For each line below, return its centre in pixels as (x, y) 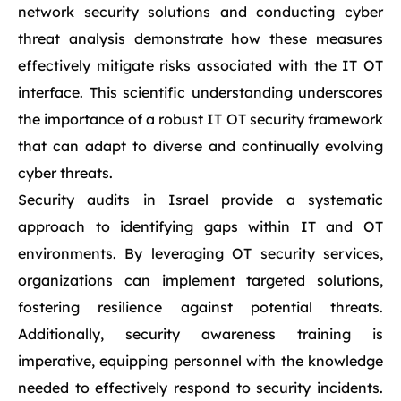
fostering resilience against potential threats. (200, 307)
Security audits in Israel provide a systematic (200, 200)
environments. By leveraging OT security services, (200, 253)
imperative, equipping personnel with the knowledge (200, 361)
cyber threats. (65, 173)
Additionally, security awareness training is (200, 334)
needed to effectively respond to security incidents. (200, 388)
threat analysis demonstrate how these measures (200, 38)
